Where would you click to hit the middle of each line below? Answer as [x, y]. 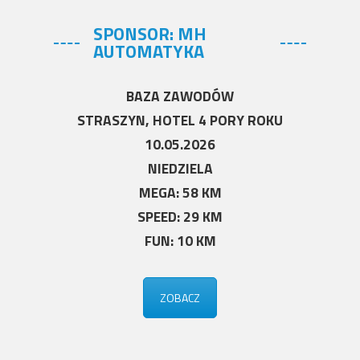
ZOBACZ [180, 297]
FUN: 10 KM [180, 240]
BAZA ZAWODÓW [180, 96]
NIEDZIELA [180, 168]
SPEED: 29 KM [180, 216]
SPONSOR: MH [150, 33]
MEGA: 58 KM [180, 192]
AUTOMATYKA [149, 51]
